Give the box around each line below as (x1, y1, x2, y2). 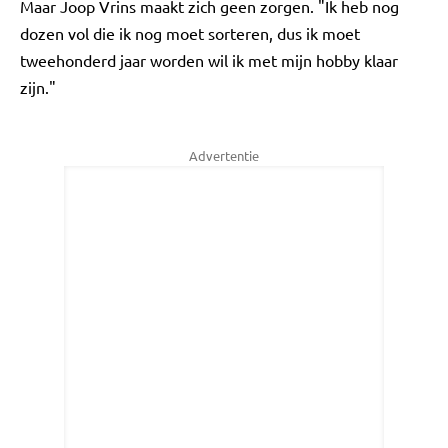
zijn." (20, 77, 56, 97)
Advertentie (189, 147, 259, 164)
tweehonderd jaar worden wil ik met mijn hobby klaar (20, 50, 398, 70)
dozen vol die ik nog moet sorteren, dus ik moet (20, 23, 360, 43)
